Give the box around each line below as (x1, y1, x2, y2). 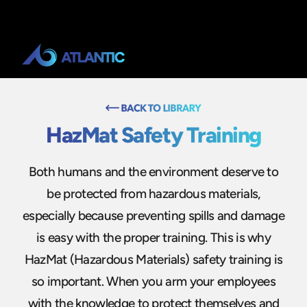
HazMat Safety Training (46, 122, 261, 148)
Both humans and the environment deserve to (28, 163, 279, 180)
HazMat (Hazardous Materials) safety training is (24, 251, 283, 267)
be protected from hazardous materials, (47, 185, 260, 201)
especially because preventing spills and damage (23, 207, 284, 223)
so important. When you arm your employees (32, 273, 275, 289)
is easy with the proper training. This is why (36, 229, 271, 245)
